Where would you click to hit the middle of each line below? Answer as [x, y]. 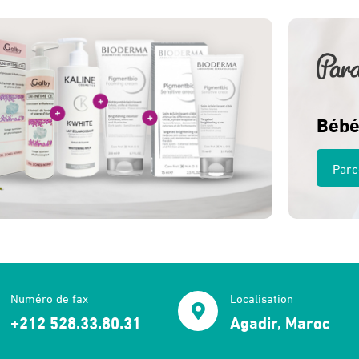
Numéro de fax [49, 298]
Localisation [262, 298]
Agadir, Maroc [280, 321]
